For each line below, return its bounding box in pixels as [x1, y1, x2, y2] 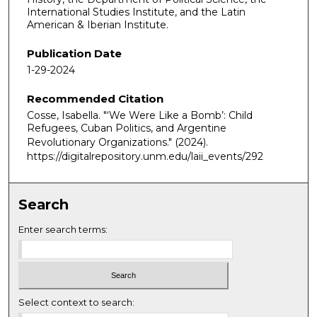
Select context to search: [18, 296, 135, 308]
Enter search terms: [18, 224, 108, 236]
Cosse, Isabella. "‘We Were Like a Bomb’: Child [27, 108, 253, 122]
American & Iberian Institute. [27, 18, 168, 32]
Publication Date [27, 47, 122, 61]
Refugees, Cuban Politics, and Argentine [27, 121, 226, 134]
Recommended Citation [27, 91, 163, 105]
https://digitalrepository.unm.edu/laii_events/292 [27, 149, 263, 163]
